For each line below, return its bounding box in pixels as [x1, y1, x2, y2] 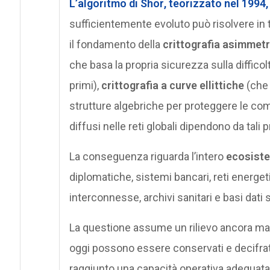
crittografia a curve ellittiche [101, 78, 244, 92]
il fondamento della [69, 37, 163, 51]
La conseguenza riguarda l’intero [69, 149, 226, 163]
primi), [69, 78, 101, 92]
